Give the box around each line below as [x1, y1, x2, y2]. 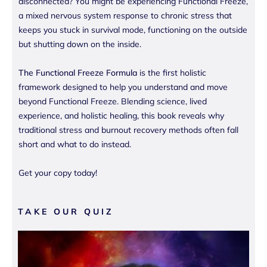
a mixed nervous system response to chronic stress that [18, 10, 232, 21]
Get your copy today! [18, 167, 97, 179]
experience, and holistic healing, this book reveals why [18, 110, 224, 122]
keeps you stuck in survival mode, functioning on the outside [18, 24, 247, 36]
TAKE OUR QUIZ [18, 206, 114, 218]
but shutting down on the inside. [18, 39, 141, 50]
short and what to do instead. [18, 139, 131, 150]
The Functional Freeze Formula [18, 67, 137, 79]
